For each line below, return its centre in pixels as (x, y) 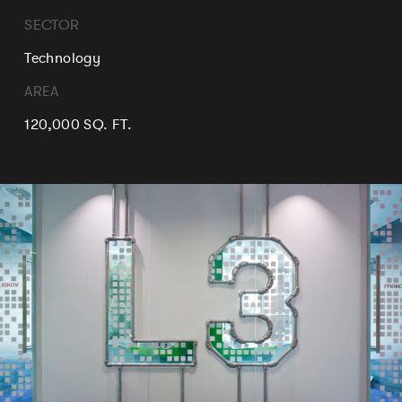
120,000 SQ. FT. (79, 125)
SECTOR (52, 26)
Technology (63, 59)
